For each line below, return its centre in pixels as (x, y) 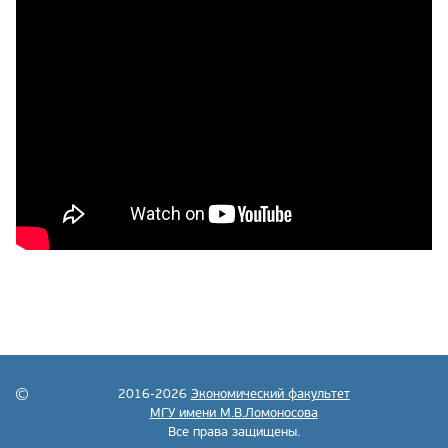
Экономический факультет (270, 393)
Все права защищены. (233, 431)
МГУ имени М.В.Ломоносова (233, 412)
